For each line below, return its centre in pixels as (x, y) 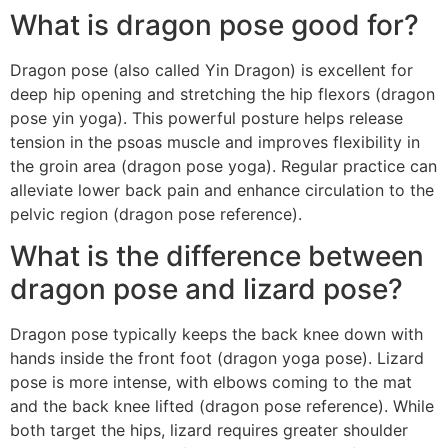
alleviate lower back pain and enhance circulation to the (222, 189)
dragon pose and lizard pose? (206, 289)
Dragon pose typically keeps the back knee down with (216, 334)
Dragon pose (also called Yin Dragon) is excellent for (211, 69)
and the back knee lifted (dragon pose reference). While (222, 406)
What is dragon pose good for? (214, 24)
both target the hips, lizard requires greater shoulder (209, 430)
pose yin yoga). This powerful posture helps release (206, 117)
